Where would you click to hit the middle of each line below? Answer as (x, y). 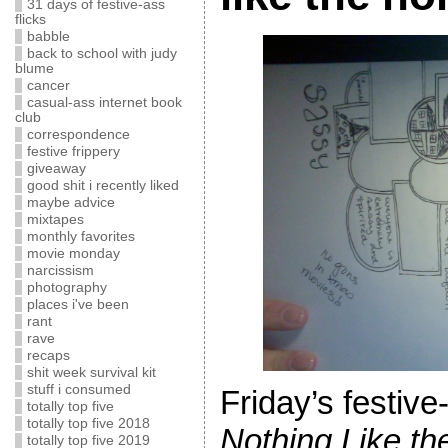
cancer (48, 85)
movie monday (73, 253)
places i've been (77, 304)
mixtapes (55, 219)
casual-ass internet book (104, 102)
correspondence (78, 134)
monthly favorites (80, 236)
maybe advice (70, 202)
